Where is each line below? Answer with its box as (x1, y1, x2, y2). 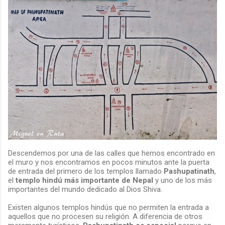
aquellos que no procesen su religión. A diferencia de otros (8, 212, 202, 221)
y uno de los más (153, 176, 212, 185)
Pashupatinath (164, 167, 214, 176)
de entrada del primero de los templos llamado (8, 167, 164, 176)
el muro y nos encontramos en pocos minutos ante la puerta (8, 158, 209, 167)
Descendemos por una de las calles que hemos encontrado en (8, 149, 215, 158)
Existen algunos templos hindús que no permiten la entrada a (8, 203, 209, 212)
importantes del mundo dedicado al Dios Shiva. (8, 185, 162, 194)
